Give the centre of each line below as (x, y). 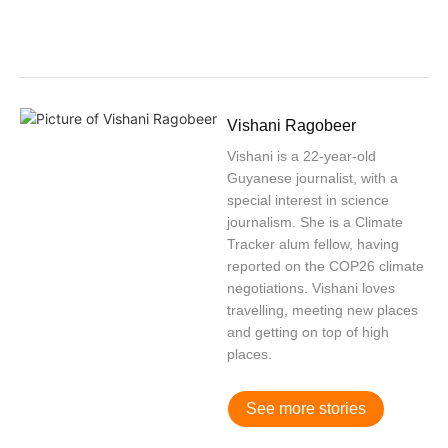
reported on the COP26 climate (325, 266)
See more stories (306, 409)
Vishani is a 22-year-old (301, 156)
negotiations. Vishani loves (311, 288)
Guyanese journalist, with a (312, 178)
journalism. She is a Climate (315, 222)
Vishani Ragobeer (291, 126)
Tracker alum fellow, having (313, 244)
